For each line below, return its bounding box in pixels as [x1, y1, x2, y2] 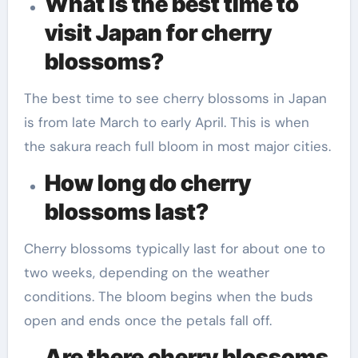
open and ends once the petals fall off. [23, 311, 272, 329]
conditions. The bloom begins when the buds [23, 287, 313, 305]
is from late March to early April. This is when [23, 113, 309, 131]
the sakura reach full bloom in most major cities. [23, 137, 331, 155]
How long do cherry [44, 169, 251, 197]
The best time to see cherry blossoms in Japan [23, 89, 327, 107]
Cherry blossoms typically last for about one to [23, 239, 325, 257]
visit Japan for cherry [44, 18, 272, 46]
